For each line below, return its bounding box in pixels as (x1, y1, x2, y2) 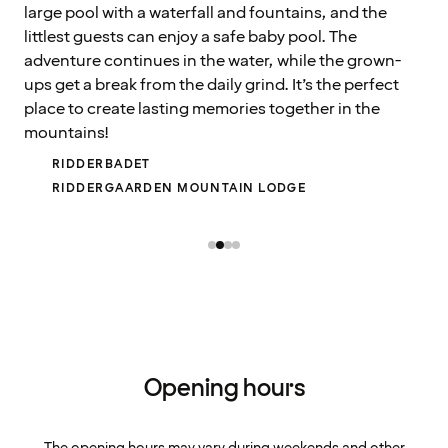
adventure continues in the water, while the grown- (24, 49, 402, 72)
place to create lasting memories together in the (24, 97, 380, 120)
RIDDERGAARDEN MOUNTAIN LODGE (52, 179, 307, 197)
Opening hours (143, 371, 305, 405)
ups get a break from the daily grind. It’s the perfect (24, 73, 399, 96)
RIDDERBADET (52, 155, 151, 173)
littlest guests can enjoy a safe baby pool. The (24, 25, 357, 48)
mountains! (24, 121, 109, 144)
